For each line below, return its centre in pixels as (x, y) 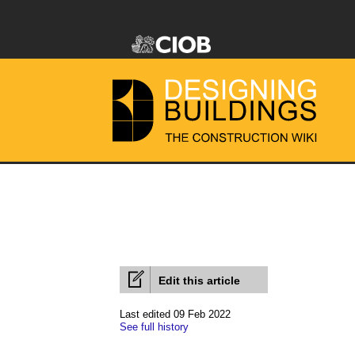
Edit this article (199, 281)
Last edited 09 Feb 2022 (175, 314)
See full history (154, 327)
